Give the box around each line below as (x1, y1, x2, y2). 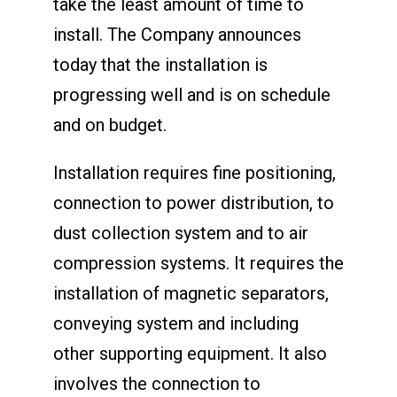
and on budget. (52, 113, 167, 136)
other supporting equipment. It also (52, 342, 327, 364)
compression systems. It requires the (52, 252, 344, 274)
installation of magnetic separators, (52, 282, 329, 304)
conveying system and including (52, 312, 299, 334)
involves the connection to (52, 372, 261, 394)
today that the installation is (52, 53, 268, 75)
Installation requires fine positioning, (52, 161, 336, 183)
